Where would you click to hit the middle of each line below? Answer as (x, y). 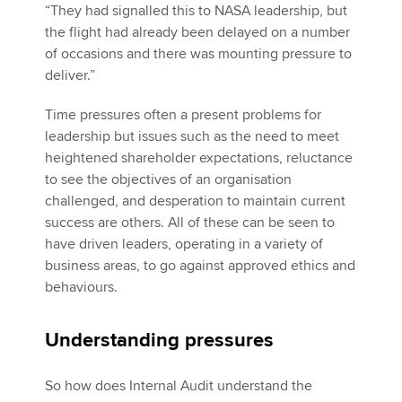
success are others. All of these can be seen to (190, 223)
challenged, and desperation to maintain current (195, 201)
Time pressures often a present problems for (183, 115)
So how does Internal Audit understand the (179, 386)
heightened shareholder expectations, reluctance (199, 158)
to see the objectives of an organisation (168, 179)
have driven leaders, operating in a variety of (184, 244)
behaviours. (83, 287)
